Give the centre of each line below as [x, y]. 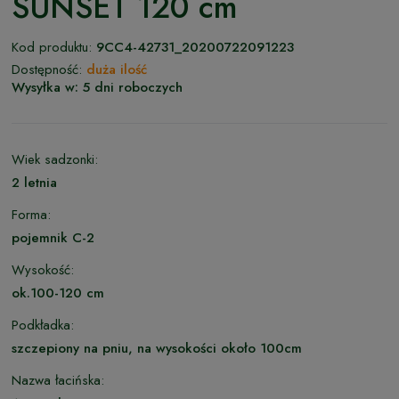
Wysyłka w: [45, 87]
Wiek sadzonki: [55, 159]
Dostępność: [47, 69]
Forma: [31, 214]
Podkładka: [43, 325]
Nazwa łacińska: [58, 380]
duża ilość [117, 69]
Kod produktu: [52, 47]
